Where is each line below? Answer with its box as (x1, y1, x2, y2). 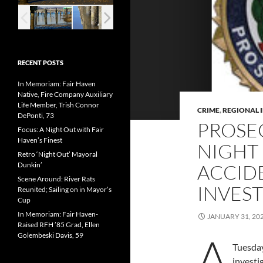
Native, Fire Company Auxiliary (18, 90, 113, 99)
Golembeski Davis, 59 (18, 231, 83, 240)
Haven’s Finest (18, 136, 62, 144)
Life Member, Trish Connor (18, 100, 99, 109)
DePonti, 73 (18, 111, 54, 120)
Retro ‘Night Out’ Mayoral (18, 150, 97, 159)
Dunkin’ (18, 160, 42, 169)
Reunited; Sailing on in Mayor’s (18, 185, 112, 194)
